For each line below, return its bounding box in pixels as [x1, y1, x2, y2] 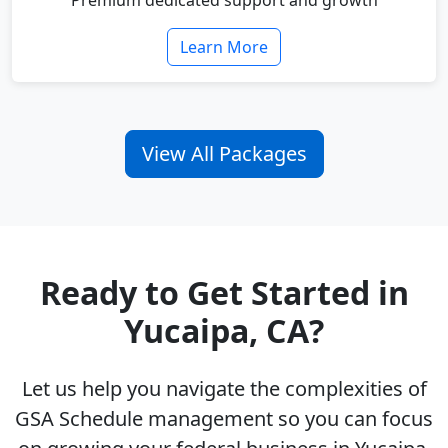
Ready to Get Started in [39, 271, 409, 315]
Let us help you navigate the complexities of [21, 375, 427, 403]
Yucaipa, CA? [124, 309, 324, 353]
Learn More [180, 36, 268, 59]
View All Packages [141, 140, 307, 168]
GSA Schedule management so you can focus [15, 405, 433, 433]
